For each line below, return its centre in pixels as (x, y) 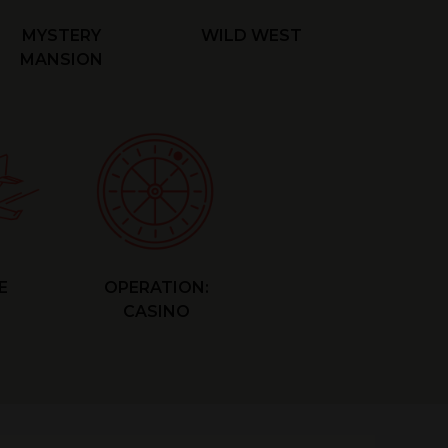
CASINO (156, 311)
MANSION (61, 59)
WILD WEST (251, 35)
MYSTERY (61, 35)
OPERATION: (156, 287)
